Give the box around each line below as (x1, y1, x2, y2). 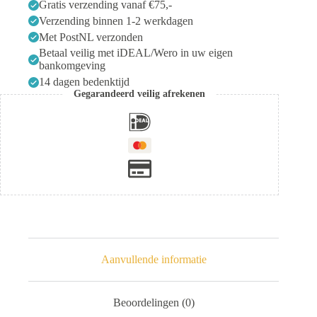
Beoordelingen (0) (113, 296, 195, 309)
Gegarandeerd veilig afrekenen (74, 88, 206, 100)
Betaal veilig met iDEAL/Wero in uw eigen (39, 47, 233, 59)
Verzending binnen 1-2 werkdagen (39, 14, 193, 27)
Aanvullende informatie (100, 253, 207, 266)
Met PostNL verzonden (39, 30, 143, 43)
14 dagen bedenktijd (39, 76, 129, 88)
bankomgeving (39, 59, 105, 72)
